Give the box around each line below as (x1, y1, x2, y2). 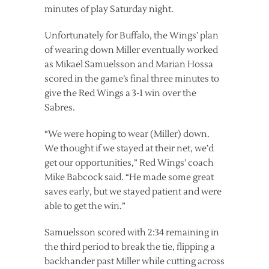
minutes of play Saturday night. (44, 4, 174, 16)
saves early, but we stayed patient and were (44, 186, 222, 198)
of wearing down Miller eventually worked (44, 44, 218, 56)
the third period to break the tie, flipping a (44, 241, 215, 253)
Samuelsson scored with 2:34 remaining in (44, 227, 219, 239)
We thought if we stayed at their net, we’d (44, 143, 214, 155)
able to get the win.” (44, 201, 125, 213)
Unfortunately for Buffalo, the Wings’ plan (44, 30, 219, 42)
